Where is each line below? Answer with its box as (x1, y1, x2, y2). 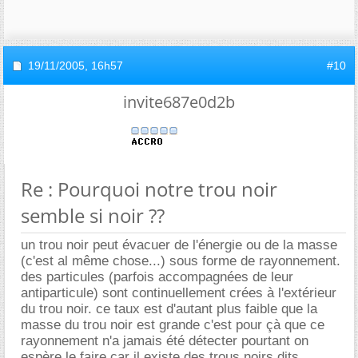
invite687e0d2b (123, 90, 235, 113)
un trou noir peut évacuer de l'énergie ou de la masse (21, 237, 337, 253)
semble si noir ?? (21, 201, 165, 229)
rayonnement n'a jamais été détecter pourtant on (21, 332, 308, 348)
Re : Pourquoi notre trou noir (21, 175, 277, 202)
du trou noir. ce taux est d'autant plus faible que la (21, 300, 317, 316)
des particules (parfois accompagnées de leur (21, 268, 293, 284)
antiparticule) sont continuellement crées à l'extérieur (21, 284, 336, 300)
